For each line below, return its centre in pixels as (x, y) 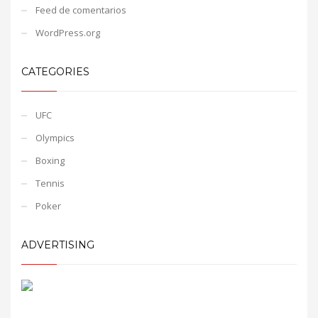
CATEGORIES (55, 71)
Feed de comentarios (81, 10)
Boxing (50, 160)
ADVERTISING (58, 245)
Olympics (55, 137)
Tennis (50, 183)
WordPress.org (68, 32)
